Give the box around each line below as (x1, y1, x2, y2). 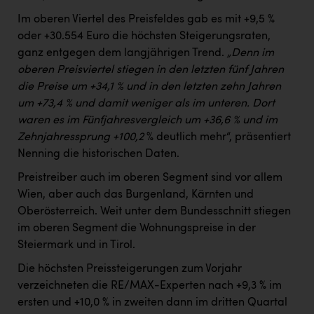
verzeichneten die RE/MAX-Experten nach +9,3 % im (18, 280, 282, 292)
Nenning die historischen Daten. (18, 149, 179, 161)
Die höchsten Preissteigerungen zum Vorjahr (18, 264, 242, 275)
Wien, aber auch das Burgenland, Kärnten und (18, 189, 254, 201)
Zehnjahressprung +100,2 (18, 132, 144, 144)
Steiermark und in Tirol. (18, 240, 135, 252)
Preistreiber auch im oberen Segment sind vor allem (18, 172, 282, 184)
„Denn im (224, 48, 274, 60)
